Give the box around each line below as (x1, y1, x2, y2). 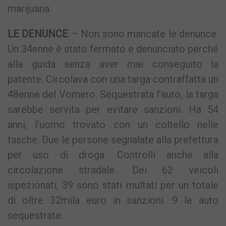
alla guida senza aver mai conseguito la (8, 58, 218, 71)
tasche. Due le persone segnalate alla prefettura (8, 134, 218, 146)
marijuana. (8, 3, 51, 15)
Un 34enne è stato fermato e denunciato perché (8, 43, 218, 55)
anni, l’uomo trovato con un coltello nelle (8, 119, 218, 131)
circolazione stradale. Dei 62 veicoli (8, 164, 218, 177)
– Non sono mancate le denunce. (68, 28, 219, 40)
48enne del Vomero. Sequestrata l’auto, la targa (8, 88, 218, 101)
